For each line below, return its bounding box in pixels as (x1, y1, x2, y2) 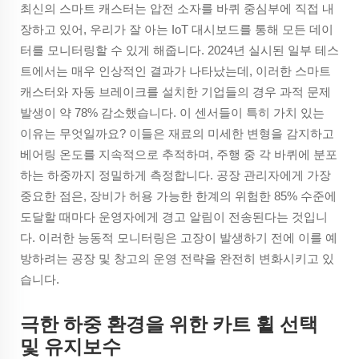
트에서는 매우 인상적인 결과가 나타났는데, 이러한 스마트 (20, 64, 331, 79)
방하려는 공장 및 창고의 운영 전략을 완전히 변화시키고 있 (20, 252, 334, 266)
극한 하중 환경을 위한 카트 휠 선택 (20, 314, 318, 336)
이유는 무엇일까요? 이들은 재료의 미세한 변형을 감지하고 (20, 127, 334, 141)
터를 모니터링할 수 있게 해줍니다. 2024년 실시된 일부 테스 (20, 43, 339, 58)
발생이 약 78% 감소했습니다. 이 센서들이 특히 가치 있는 (20, 106, 325, 120)
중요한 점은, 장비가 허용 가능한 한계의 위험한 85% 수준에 (20, 189, 337, 204)
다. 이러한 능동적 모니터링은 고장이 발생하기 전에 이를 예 (20, 231, 337, 245)
